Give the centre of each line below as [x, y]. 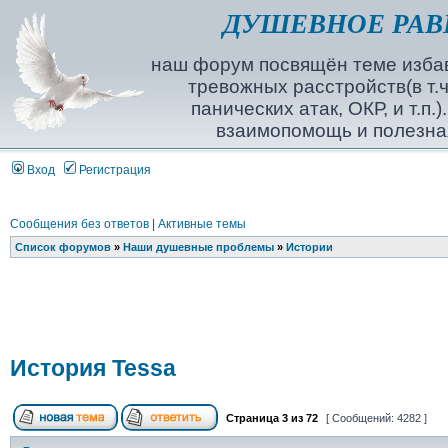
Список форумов [62, 247]
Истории [309, 247]
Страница [252, 418]
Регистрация [113, 170]
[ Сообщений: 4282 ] [376, 418]
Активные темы [201, 224]
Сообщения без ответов [79, 224]
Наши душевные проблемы [198, 247]
